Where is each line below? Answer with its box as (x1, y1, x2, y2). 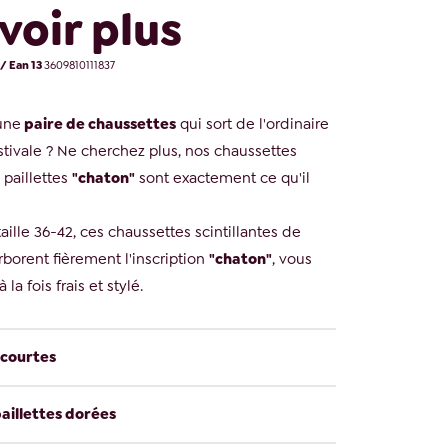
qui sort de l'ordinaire (175, 114, 329, 135)
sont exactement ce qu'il (134, 168, 310, 189)
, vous (271, 249, 312, 270)
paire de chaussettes (20, 114, 176, 135)
